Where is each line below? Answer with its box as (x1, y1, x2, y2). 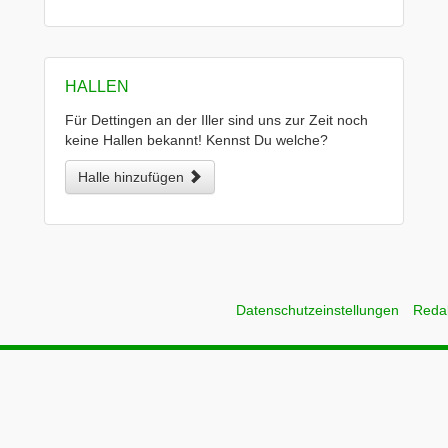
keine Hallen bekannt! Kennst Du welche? (65, 132, 328, 148)
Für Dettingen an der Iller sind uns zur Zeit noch (65, 112, 368, 128)
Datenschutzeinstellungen (236, 302, 399, 318)
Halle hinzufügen (78, 169, 188, 185)
